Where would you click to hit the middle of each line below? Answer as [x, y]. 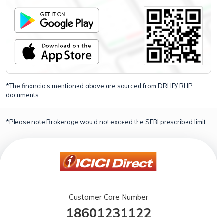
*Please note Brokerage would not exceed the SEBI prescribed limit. [107, 122]
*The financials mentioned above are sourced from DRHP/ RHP [99, 86]
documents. [23, 95]
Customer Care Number [108, 197]
